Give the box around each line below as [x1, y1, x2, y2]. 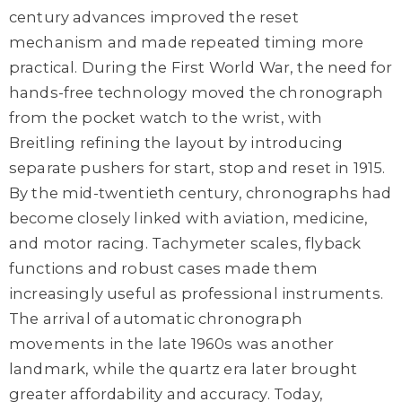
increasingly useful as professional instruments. [9, 284, 383, 302]
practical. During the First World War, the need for [9, 57, 393, 76]
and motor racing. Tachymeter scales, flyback [9, 233, 362, 252]
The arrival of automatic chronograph [9, 309, 302, 328]
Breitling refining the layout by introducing [9, 133, 344, 152]
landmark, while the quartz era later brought [9, 359, 358, 378]
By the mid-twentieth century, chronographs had [9, 183, 392, 202]
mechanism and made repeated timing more [9, 32, 364, 51]
